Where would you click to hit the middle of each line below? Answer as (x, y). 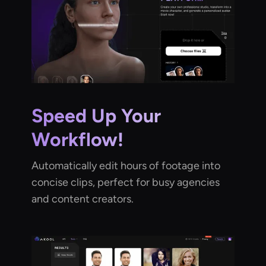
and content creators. (83, 199)
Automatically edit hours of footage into (126, 165)
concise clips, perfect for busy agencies (126, 182)
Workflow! (78, 139)
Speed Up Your (96, 115)
